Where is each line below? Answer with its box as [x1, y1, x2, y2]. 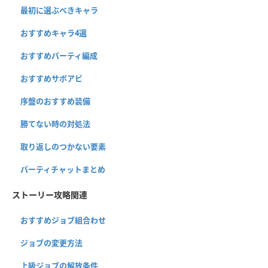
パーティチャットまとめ [20, 164, 105, 175]
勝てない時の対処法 [20, 118, 90, 130]
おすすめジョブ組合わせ [20, 215, 106, 226]
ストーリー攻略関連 [12, 189, 87, 201]
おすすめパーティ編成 [20, 50, 98, 62]
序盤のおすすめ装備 [20, 96, 90, 107]
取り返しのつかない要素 [20, 141, 106, 153]
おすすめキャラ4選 [20, 28, 87, 39]
